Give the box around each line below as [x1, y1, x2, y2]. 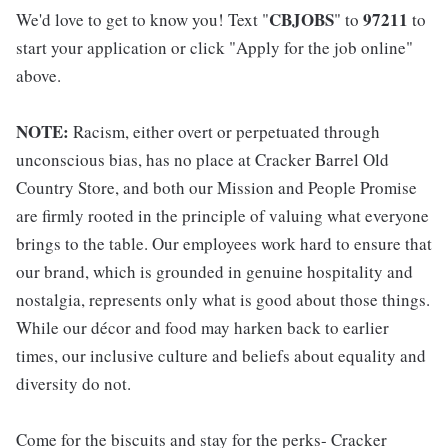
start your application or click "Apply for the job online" [16, 36, 413, 59]
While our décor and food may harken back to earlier [16, 316, 389, 339]
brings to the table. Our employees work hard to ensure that [16, 232, 432, 255]
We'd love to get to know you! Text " [16, 8, 269, 31]
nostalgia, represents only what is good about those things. [16, 288, 430, 311]
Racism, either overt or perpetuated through [69, 120, 380, 143]
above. [16, 64, 61, 87]
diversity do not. [16, 372, 131, 395]
